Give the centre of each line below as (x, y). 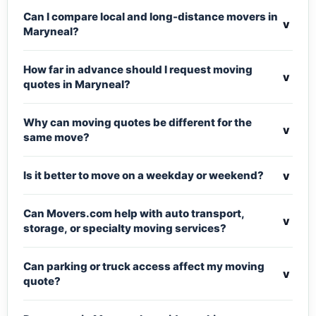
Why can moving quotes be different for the (138, 123)
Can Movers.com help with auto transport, (134, 214)
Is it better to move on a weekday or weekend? (144, 176)
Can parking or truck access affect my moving (144, 267)
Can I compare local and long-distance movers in (151, 17)
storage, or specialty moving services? (125, 229)
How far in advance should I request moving (138, 70)
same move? (56, 138)
